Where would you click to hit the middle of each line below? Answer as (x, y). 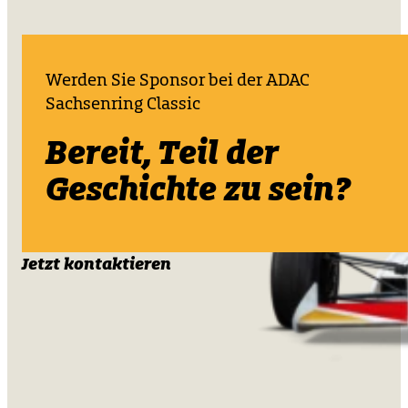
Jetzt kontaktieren (97, 265)
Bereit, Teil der (162, 152)
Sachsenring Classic (122, 104)
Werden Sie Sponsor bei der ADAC (177, 81)
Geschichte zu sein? (198, 189)
